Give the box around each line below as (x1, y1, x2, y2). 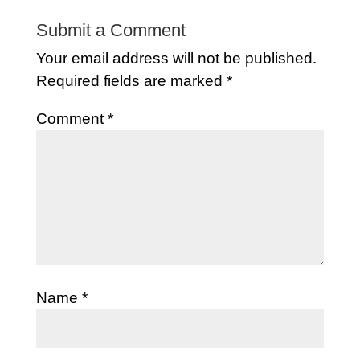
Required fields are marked (35, 72, 227, 89)
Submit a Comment (35, 19, 186, 40)
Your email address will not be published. (35, 49, 317, 67)
